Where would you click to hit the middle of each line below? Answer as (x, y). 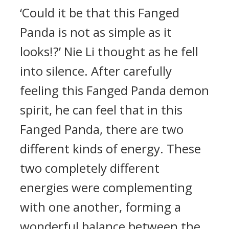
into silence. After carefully (96, 71)
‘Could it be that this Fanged (100, 13)
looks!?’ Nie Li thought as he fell (109, 51)
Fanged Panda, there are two (102, 129)
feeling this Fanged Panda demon (114, 90)
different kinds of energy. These (110, 148)
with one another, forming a (100, 207)
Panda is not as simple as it (96, 32)
